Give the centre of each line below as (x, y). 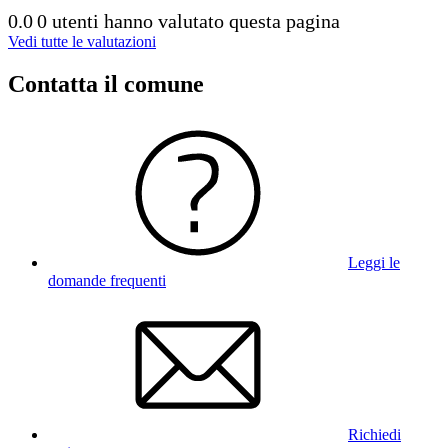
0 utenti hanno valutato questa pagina (188, 20)
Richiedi (374, 434)
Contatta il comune (106, 83)
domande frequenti (107, 280)
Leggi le (374, 262)
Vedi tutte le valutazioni (82, 41)
